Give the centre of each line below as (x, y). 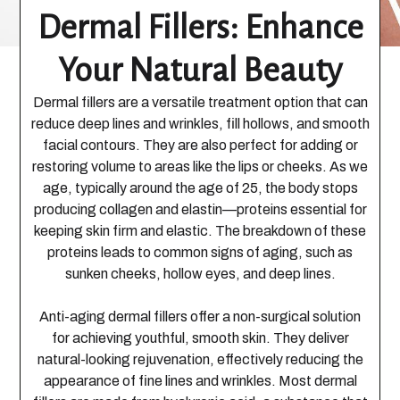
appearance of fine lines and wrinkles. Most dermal (200, 381)
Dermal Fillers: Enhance (200, 28)
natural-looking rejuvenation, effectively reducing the (200, 359)
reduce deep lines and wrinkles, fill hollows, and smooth (200, 124)
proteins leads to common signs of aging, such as (200, 252)
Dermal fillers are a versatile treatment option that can (200, 102)
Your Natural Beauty (200, 71)
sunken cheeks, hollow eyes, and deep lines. (200, 274)
